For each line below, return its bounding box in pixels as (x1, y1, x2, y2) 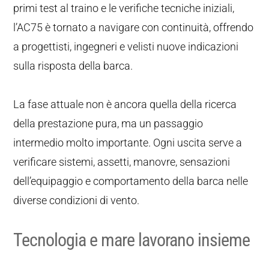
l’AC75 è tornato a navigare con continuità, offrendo (13, 21, 254, 34)
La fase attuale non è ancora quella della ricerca (13, 98, 237, 110)
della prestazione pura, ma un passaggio (13, 117, 204, 130)
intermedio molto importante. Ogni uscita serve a (13, 136, 243, 149)
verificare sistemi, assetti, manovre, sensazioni (13, 156, 231, 168)
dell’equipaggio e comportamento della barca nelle (13, 175, 249, 187)
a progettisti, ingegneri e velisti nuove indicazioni (13, 40, 239, 53)
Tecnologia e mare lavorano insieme (13, 229, 250, 250)
